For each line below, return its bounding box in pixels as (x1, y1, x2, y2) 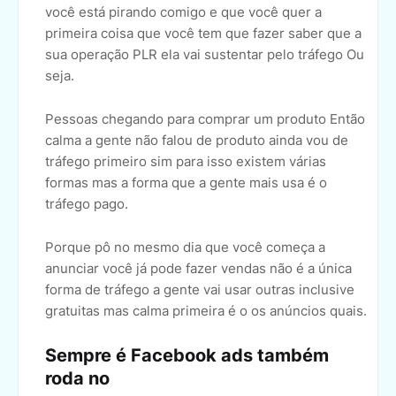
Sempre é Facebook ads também (45, 345, 329, 367)
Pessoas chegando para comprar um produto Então (45, 110, 365, 128)
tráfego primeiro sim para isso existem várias (45, 153, 326, 171)
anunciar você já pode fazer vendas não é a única (45, 260, 352, 278)
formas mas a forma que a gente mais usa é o (45, 174, 327, 192)
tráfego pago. (45, 195, 128, 213)
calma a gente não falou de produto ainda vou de (45, 132, 348, 149)
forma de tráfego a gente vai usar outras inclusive (45, 281, 354, 299)
